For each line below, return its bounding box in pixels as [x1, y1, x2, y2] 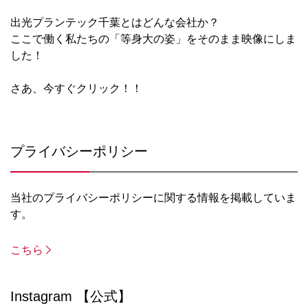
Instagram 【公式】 [10, 289, 131, 305]
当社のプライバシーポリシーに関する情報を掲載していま [10, 192, 296, 204]
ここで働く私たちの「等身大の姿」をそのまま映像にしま [10, 33, 296, 45]
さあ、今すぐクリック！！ [10, 82, 142, 95]
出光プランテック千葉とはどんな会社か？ [10, 16, 219, 29]
